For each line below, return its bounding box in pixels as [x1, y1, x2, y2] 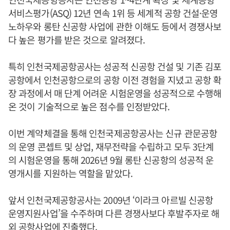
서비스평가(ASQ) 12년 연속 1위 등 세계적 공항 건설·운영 [8, 6, 218, 20]
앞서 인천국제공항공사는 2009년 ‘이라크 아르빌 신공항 [8, 193, 214, 206]
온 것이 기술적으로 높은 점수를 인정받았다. [8, 100, 170, 113]
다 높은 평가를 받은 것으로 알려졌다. [8, 33, 145, 46]
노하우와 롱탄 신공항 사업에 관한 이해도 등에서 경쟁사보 [8, 20, 222, 33]
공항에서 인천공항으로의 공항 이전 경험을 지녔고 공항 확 [8, 73, 222, 86]
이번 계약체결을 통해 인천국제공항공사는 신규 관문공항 [8, 126, 217, 140]
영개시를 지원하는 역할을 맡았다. [8, 166, 132, 180]
